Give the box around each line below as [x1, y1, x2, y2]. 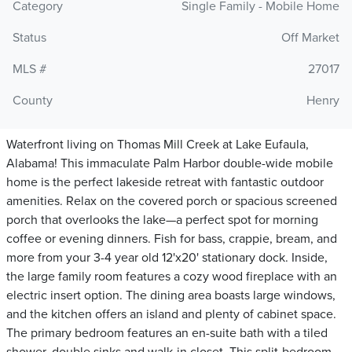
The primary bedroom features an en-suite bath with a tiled [6, 325, 328, 342]
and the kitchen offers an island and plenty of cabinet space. [6, 306, 336, 323]
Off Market [281, 30, 339, 46]
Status [13, 30, 46, 46]
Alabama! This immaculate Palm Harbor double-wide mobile [6, 156, 333, 172]
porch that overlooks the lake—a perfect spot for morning [6, 212, 318, 229]
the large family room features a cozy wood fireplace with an [6, 269, 337, 285]
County [13, 93, 53, 109]
